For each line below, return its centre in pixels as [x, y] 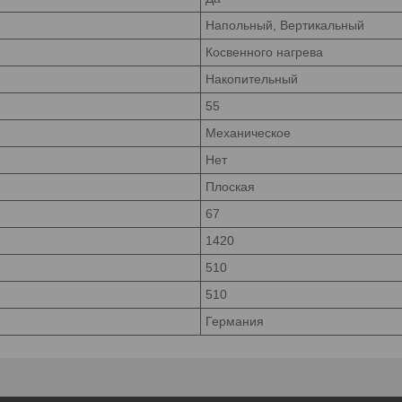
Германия [235, 321]
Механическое [248, 132]
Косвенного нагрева [264, 52]
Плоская [230, 186]
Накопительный [252, 79]
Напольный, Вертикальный [285, 25]
